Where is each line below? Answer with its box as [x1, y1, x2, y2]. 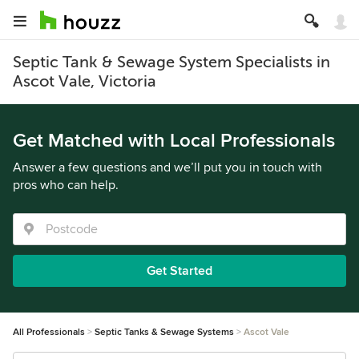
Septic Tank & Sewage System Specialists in [13, 53, 330, 71]
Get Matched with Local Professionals [13, 129, 335, 152]
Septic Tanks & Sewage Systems [95, 326, 234, 338]
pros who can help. [13, 177, 119, 193]
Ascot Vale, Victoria [13, 72, 156, 91]
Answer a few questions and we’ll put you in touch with [13, 159, 322, 175]
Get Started [147, 263, 212, 279]
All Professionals [13, 326, 85, 338]
